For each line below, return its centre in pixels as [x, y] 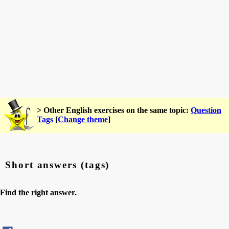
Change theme [83, 119]
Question [206, 110]
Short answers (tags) [58, 165]
